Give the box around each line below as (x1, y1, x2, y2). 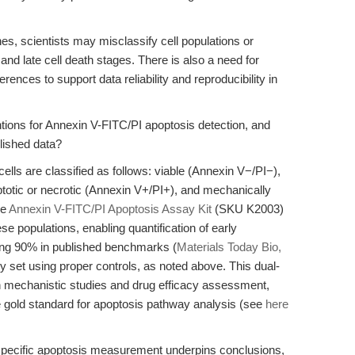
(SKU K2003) (212, 202, 284, 216)
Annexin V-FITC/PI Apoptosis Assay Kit (9, 202, 212, 216)
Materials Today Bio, (177, 240, 281, 254)
